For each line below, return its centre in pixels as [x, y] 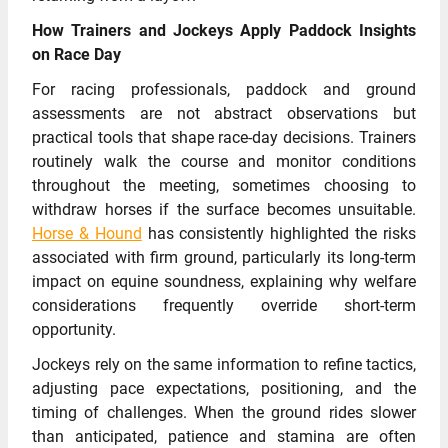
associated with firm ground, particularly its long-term [224, 257]
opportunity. [74, 329]
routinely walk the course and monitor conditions [224, 161]
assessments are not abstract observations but [224, 113]
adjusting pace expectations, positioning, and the [224, 388]
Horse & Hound [87, 233]
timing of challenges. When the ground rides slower [224, 412]
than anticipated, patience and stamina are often [224, 436]
